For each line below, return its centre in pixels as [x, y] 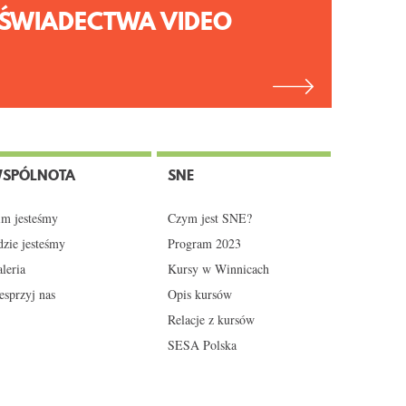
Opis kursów [200, 294]
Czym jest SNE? [210, 218]
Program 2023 [204, 243]
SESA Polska [202, 345]
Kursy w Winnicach [218, 269]
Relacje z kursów [211, 319]
